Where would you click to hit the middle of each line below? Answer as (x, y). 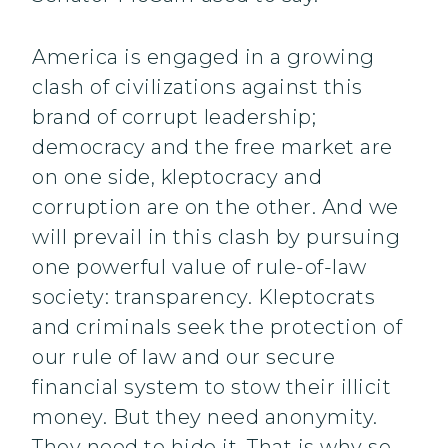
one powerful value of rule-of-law (199, 267)
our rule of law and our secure (183, 357)
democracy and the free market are (212, 147)
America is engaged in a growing (203, 57)
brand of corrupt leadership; (174, 117)
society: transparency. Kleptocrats (203, 297)
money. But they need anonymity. (205, 417)
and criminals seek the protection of (217, 327)
